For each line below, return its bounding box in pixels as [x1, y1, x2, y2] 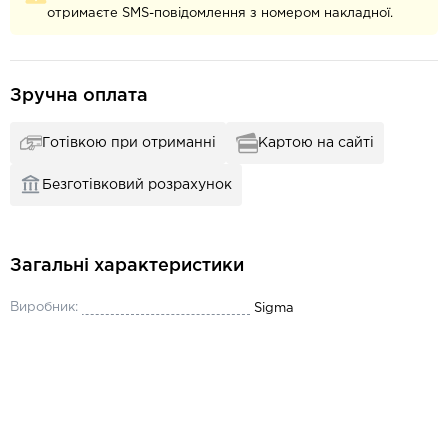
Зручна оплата [10, 88, 148, 104]
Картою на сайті [258, 137, 374, 149]
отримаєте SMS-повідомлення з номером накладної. [47, 8, 393, 19]
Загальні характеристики [10, 258, 244, 274]
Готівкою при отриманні [42, 137, 216, 149]
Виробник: [10, 302, 78, 313]
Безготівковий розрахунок [42, 179, 232, 191]
